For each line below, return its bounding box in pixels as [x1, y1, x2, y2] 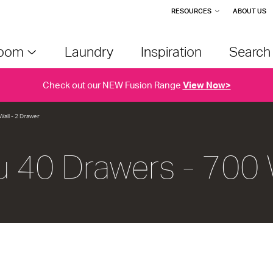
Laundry [64, 43, 113, 60]
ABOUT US [233, 7, 266, 15]
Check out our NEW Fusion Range [42, 79, 183, 91]
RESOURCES [171, 7, 211, 15]
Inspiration [140, 43, 202, 60]
